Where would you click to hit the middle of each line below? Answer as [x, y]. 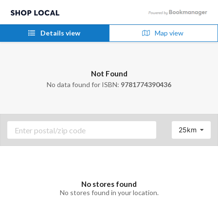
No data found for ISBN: [84, 84]
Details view [59, 33]
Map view [168, 33]
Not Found [109, 73]
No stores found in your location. [109, 192]
